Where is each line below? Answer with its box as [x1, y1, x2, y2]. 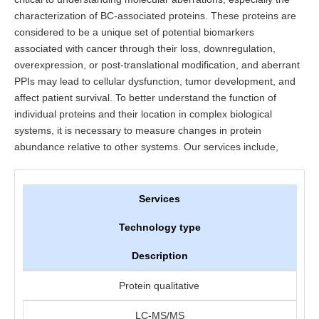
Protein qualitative [119, 280, 199, 292]
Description [131, 250, 188, 262]
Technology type [118, 221, 201, 234]
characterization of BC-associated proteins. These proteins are [14, 10, 296, 22]
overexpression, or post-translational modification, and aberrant [14, 59, 300, 71]
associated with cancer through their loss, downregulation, [14, 43, 276, 55]
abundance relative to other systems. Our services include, [14, 141, 278, 153]
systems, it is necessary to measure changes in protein [14, 125, 261, 137]
